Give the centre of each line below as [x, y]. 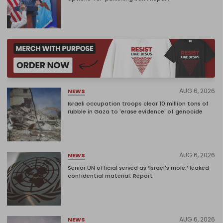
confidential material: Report [110, 176]
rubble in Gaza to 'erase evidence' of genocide [135, 112]
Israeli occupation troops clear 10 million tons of [138, 104]
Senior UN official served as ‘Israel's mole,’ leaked [138, 168]
